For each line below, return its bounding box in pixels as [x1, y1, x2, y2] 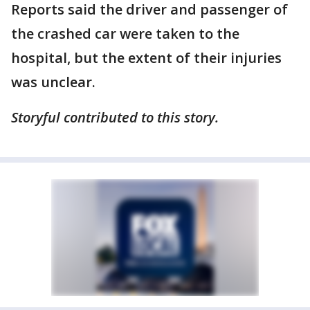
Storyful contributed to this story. [11, 108, 219, 127]
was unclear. [11, 73, 95, 91]
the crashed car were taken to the [11, 24, 239, 43]
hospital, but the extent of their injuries [11, 48, 282, 67]
